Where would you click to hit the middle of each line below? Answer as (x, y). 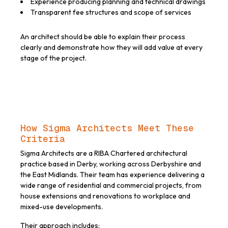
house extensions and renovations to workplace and (105, 196)
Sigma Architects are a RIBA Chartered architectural (104, 153)
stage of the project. (53, 58)
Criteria (43, 139)
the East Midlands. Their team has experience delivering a (112, 175)
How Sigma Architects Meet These (107, 128)
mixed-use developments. (62, 207)
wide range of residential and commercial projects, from (111, 186)
